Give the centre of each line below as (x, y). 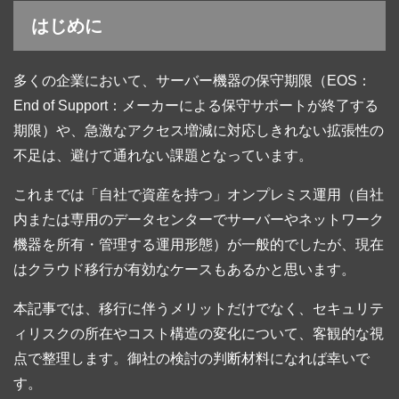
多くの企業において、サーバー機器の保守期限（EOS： (192, 81)
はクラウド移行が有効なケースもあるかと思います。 (184, 270)
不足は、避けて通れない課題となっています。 (163, 156)
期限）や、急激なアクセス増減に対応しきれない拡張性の (199, 131)
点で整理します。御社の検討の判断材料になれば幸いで (191, 359)
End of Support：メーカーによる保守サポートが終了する (196, 106)
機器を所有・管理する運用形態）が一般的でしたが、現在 (199, 245)
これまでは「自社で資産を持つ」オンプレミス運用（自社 (199, 195)
